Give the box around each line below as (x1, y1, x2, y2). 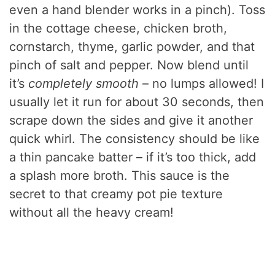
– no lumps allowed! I (139, 76, 265, 91)
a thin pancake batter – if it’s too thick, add (9, 150, 257, 165)
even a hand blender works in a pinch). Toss (9, 2, 266, 18)
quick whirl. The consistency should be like (9, 131, 260, 147)
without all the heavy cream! (9, 205, 174, 220)
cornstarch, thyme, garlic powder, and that (9, 39, 255, 55)
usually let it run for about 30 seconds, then (9, 95, 265, 110)
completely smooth (28, 76, 139, 91)
